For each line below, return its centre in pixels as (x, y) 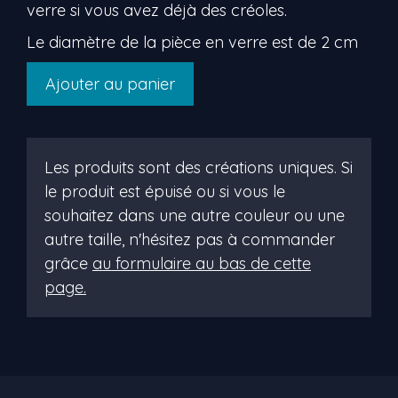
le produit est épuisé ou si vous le (165, 191)
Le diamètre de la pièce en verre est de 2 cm (192, 42)
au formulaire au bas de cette (202, 263)
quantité (56, 73)
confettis (57, 121)
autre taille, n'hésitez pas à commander (190, 239)
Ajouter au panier (110, 84)
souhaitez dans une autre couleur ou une (195, 215)
